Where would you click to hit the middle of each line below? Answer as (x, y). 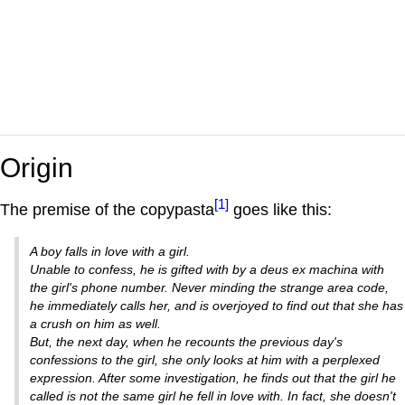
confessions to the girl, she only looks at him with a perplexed (205, 359)
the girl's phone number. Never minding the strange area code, (209, 287)
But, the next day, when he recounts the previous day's (186, 341)
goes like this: (280, 209)
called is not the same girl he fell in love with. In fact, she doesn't (213, 396)
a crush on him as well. (95, 323)
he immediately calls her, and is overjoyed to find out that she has (217, 305)
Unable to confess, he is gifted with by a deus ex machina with (207, 269)
